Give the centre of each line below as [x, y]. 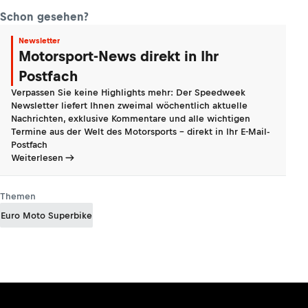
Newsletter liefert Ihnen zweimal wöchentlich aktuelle [129, 106]
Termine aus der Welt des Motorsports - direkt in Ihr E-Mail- [140, 132]
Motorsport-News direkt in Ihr [119, 56]
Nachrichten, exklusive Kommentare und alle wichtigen [131, 119]
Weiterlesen [37, 158]
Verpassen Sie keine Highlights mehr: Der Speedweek [128, 93]
